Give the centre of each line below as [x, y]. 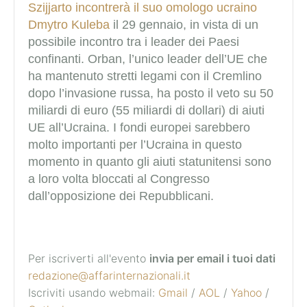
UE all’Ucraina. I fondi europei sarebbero [139, 128]
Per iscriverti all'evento [89, 259]
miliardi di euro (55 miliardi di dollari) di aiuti [146, 111]
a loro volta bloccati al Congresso [119, 179]
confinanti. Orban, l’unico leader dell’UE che [148, 59]
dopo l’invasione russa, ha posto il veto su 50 [151, 94]
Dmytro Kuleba [69, 25]
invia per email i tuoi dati [212, 259]
